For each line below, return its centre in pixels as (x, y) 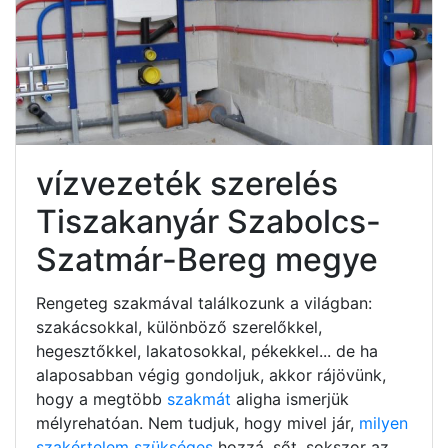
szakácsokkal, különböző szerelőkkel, (179, 326)
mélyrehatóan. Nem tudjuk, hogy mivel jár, (197, 422)
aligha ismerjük (292, 398)
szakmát (201, 398)
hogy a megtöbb (101, 398)
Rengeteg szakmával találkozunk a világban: (204, 302)
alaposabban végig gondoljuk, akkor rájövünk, (211, 374)
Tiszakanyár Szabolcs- (208, 221)
